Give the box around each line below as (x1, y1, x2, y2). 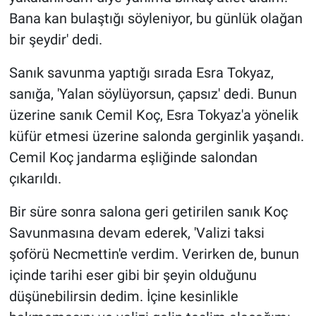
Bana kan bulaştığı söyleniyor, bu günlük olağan (8, 10, 303, 28)
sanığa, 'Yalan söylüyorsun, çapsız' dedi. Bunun (8, 85, 297, 103)
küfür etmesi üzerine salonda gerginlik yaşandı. (8, 128, 304, 145)
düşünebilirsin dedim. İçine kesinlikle (8, 288, 238, 305)
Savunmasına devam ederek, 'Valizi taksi (8, 224, 265, 242)
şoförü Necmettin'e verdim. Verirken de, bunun (8, 245, 299, 263)
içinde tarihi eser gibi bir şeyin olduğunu (8, 267, 257, 284)
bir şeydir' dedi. (8, 31, 102, 49)
